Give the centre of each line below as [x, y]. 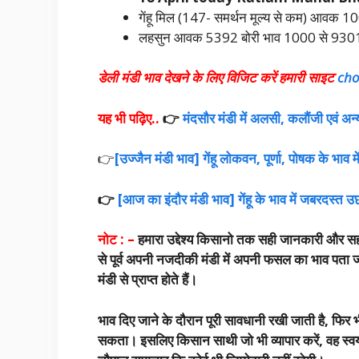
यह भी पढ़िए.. [129, 118]
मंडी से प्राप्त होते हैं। [147, 280]
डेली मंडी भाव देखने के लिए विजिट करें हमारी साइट [216, 78]
